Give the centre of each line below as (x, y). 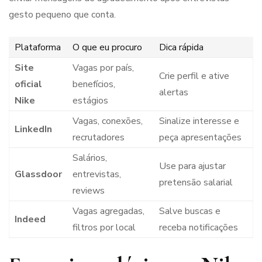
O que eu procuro (107, 48)
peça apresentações (200, 138)
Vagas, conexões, (107, 121)
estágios (90, 101)
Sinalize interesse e (199, 121)
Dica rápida (181, 48)
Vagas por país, (103, 68)
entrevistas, (96, 175)
